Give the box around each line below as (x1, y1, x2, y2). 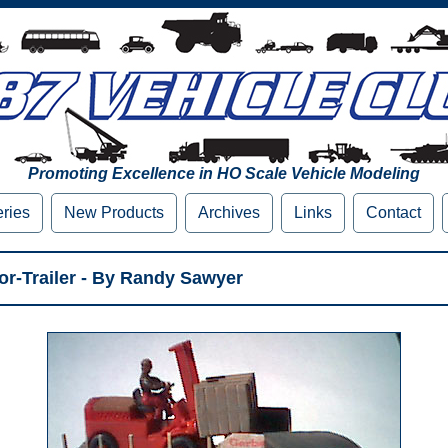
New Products (64, 204, 164, 221)
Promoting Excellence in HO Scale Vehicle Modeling (28, 165, 420, 182)
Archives (198, 204, 260, 221)
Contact (366, 204, 421, 221)
